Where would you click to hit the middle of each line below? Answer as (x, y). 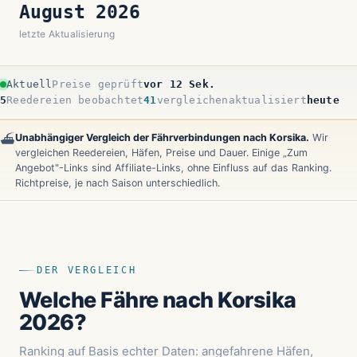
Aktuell (29, 84)
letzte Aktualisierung (67, 34)
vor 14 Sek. (179, 84)
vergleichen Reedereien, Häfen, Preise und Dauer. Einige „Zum (161, 153)
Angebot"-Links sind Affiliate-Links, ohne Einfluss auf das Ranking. (173, 168)
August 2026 (80, 12)
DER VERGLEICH (87, 271)
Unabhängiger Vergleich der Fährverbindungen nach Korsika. (162, 138)
